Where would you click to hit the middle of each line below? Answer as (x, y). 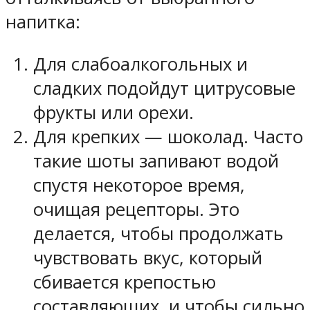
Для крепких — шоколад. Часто (168, 136)
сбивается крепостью (125, 282)
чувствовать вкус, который (148, 257)
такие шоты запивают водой (156, 161)
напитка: (43, 22)
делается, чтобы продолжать (158, 233)
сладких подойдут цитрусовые (164, 88)
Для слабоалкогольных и (140, 64)
